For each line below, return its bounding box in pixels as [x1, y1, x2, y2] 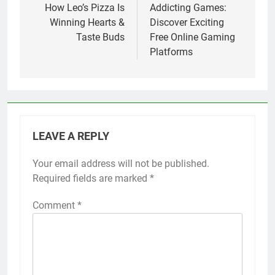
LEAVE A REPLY [33, 130, 109, 142]
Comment [33, 199, 77, 211]
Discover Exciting [150, 16, 224, 28]
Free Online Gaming [150, 31, 235, 43]
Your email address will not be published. [33, 157, 209, 169]
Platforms [150, 45, 193, 58]
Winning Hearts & [50, 16, 125, 28]
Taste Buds [76, 31, 125, 43]
